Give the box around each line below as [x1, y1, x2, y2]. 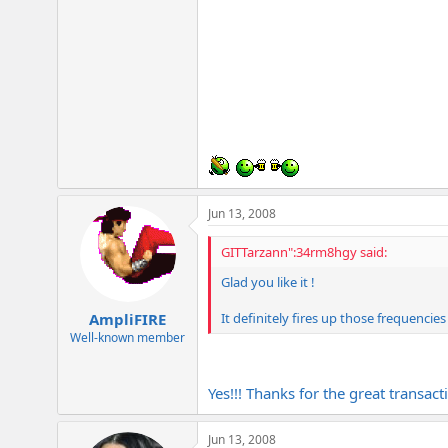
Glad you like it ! [221, 272, 315, 291]
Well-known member [70, 329, 185, 347]
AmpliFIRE [89, 309, 166, 330]
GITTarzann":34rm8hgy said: [221, 242, 387, 261]
